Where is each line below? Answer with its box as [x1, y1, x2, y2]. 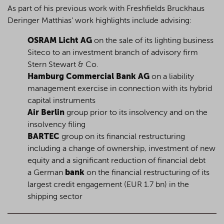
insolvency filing [27, 121, 85, 129]
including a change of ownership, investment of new [27, 145, 215, 153]
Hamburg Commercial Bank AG [27, 73, 149, 81]
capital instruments [27, 97, 95, 105]
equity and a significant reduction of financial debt [27, 157, 205, 165]
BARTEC [27, 133, 59, 141]
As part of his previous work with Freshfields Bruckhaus [7, 5, 204, 13]
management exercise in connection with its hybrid [27, 85, 212, 93]
